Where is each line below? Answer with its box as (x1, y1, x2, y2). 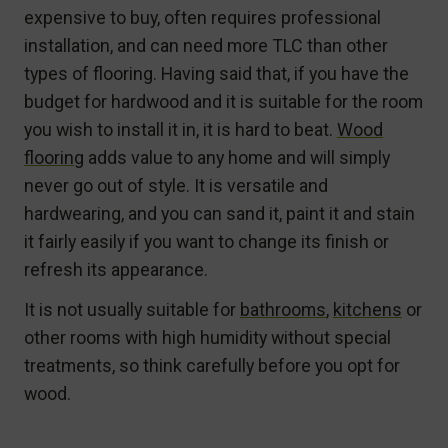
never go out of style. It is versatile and (24, 174, 328, 196)
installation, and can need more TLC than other (24, 34, 388, 56)
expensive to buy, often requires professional (24, 6, 381, 28)
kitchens (333, 298, 402, 320)
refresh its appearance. (24, 258, 208, 280)
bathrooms (240, 298, 326, 320)
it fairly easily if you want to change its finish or (24, 230, 389, 252)
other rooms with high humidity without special (24, 326, 391, 348)
